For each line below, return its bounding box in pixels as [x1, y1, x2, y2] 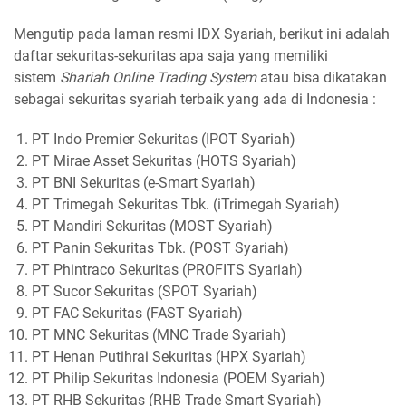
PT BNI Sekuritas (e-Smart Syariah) [32, 173, 256, 191]
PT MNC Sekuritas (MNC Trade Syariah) [32, 325, 286, 343]
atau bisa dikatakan [260, 68, 387, 86]
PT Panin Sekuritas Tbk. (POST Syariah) [32, 238, 289, 256]
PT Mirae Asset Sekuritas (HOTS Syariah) [32, 151, 296, 169]
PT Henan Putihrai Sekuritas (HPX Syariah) [32, 347, 306, 365]
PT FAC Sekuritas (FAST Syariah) [32, 304, 243, 322]
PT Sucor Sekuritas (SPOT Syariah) [32, 282, 257, 300]
